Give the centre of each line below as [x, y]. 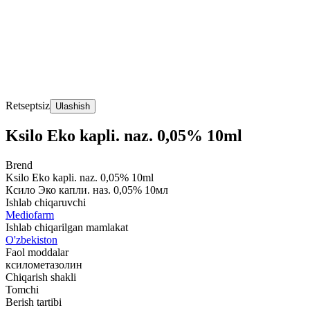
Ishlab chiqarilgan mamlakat [67, 228]
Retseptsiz [28, 105]
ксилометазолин [44, 265]
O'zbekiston [31, 240]
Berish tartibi [34, 302]
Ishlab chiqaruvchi [46, 203]
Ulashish [73, 106]
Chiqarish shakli [41, 277]
